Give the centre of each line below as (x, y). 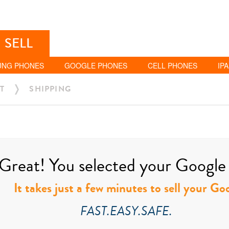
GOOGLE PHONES (96, 66)
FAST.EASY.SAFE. (127, 211)
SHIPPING (50, 89)
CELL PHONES (173, 66)
